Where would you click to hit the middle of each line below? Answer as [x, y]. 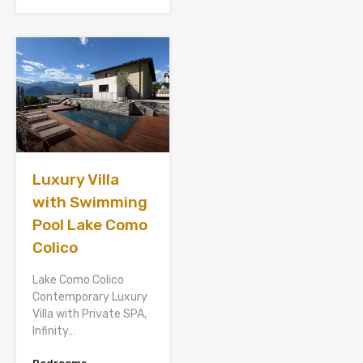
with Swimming [90, 203]
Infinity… [54, 331]
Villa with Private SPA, [90, 314]
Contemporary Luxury [90, 297]
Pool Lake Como [90, 225]
